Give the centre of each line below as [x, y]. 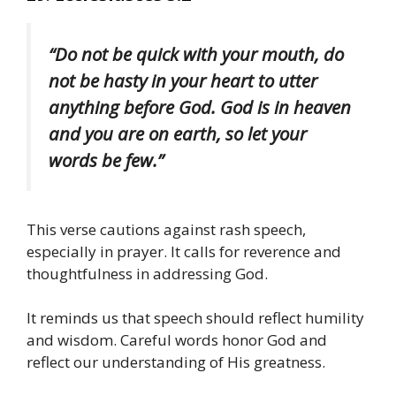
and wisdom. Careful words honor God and [177, 340]
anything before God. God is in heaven [200, 107]
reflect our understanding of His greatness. [176, 362]
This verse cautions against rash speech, [166, 229]
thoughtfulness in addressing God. [147, 273]
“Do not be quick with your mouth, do [196, 54]
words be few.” [106, 160]
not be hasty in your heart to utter [183, 81]
